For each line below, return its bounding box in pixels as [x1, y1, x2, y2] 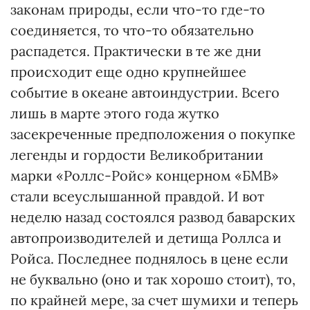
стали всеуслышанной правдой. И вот [10, 188, 264, 205]
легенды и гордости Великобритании [10, 146, 264, 163]
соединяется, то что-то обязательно [10, 21, 254, 39]
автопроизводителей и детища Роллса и [10, 229, 282, 246]
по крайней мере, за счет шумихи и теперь [10, 291, 298, 309]
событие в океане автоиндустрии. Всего [10, 84, 280, 101]
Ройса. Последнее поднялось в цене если [10, 250, 289, 267]
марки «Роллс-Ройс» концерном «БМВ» [10, 167, 279, 184]
